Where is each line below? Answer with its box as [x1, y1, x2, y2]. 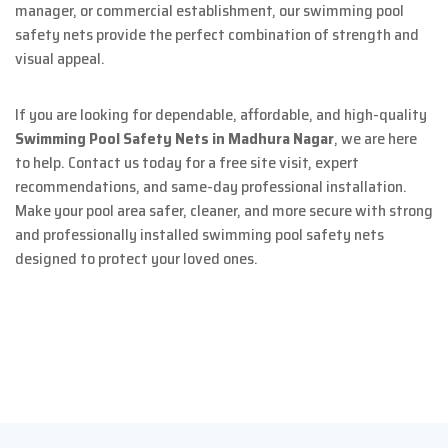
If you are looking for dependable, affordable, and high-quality [15, 102, 427, 128]
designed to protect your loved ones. [15, 246, 258, 272]
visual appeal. [15, 46, 105, 72]
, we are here [334, 126, 417, 152]
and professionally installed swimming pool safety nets [15, 222, 384, 248]
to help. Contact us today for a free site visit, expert [15, 150, 359, 176]
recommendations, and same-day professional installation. [15, 174, 407, 200]
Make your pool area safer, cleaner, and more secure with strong [15, 198, 433, 224]
